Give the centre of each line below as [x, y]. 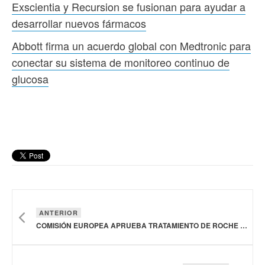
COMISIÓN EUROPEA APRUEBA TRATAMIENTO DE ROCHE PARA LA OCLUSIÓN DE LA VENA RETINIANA [244, 226]
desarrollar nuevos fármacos [79, 23]
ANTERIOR [59, 213]
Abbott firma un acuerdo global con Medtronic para [131, 46]
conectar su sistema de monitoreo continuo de [121, 62]
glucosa [30, 79]
